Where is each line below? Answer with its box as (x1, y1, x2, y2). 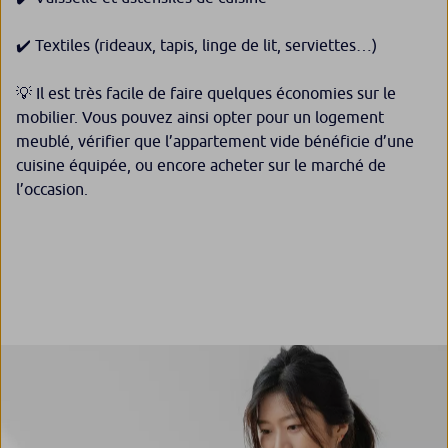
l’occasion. (16, 180, 88, 199)
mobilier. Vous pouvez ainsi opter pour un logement (16, 108, 384, 127)
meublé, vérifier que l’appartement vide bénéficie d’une (16, 132, 414, 151)
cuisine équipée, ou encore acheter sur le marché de (16, 156, 386, 175)
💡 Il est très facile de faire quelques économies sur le (16, 84, 396, 103)
